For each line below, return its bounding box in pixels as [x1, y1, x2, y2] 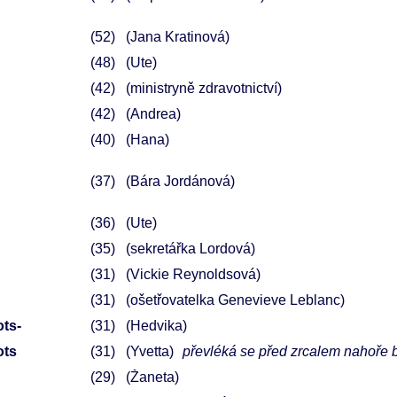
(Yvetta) [125, 344, 174, 359]
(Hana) [125, 132, 169, 147]
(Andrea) [125, 106, 181, 121]
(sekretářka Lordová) [125, 241, 255, 256]
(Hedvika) [125, 318, 187, 333]
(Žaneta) [125, 370, 179, 385]
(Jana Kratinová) [125, 29, 230, 44]
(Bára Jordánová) [125, 174, 235, 189]
